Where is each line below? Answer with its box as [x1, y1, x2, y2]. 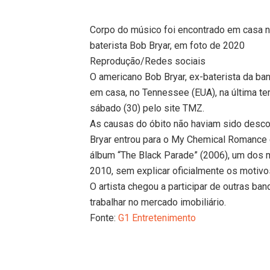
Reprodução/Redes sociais [90, 55, 206, 67]
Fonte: [90, 212, 119, 224]
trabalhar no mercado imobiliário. [90, 196, 227, 208]
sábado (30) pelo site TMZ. [90, 102, 205, 114]
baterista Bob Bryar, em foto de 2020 [90, 39, 245, 51]
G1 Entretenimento [118, 212, 196, 224]
